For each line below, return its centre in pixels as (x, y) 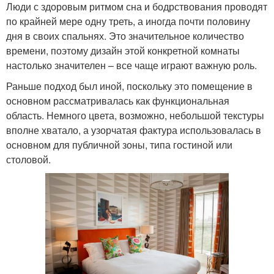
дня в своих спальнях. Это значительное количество (125, 36)
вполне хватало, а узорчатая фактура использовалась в (134, 130)
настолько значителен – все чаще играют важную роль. (131, 65)
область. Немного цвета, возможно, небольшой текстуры (135, 116)
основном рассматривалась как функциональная (118, 101)
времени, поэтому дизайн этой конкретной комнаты (123, 51)
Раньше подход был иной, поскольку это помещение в (129, 86)
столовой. (28, 160)
